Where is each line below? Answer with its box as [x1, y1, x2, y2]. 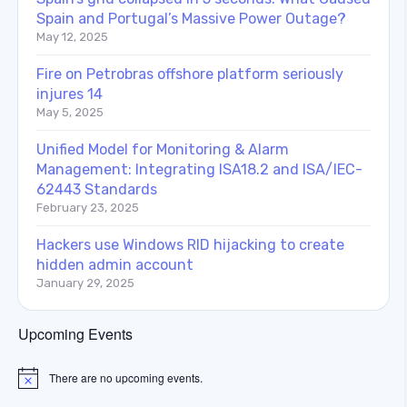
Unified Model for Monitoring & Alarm [36, 140, 289, 158]
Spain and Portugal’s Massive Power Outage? [36, 9, 346, 27]
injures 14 [36, 84, 103, 103]
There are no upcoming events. [49, 369, 203, 385]
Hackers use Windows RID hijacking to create [36, 235, 344, 253]
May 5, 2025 [36, 104, 104, 119]
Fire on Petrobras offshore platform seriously [36, 65, 343, 83]
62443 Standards [36, 180, 157, 198]
